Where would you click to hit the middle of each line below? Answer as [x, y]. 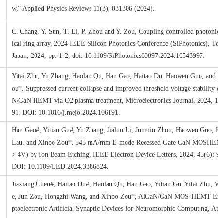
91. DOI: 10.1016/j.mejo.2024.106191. [66, 113]
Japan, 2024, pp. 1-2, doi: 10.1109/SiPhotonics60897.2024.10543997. [109, 56]
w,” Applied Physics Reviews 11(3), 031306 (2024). [83, 9]
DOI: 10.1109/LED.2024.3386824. [60, 167]
